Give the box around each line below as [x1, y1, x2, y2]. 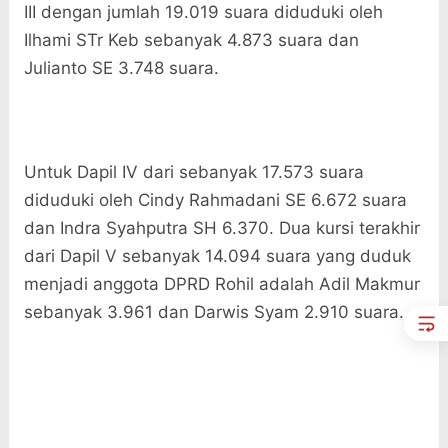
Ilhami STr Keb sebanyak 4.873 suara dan [23, 30, 359, 51]
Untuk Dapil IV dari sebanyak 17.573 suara [23, 162, 364, 183]
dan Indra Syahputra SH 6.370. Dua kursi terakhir [23, 218, 420, 239]
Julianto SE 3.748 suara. [23, 58, 224, 79]
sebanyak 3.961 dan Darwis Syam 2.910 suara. [23, 302, 409, 323]
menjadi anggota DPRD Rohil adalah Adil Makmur [23, 274, 420, 295]
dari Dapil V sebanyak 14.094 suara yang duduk [23, 246, 411, 267]
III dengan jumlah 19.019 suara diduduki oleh [23, 2, 383, 23]
